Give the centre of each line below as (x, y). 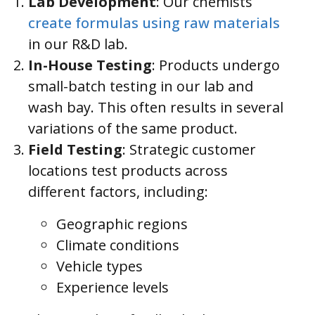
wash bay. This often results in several (156, 108)
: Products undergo (216, 65)
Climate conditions (118, 245)
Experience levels (112, 288)
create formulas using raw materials (154, 23)
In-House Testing (90, 65)
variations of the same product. (133, 129)
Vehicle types (99, 266)
